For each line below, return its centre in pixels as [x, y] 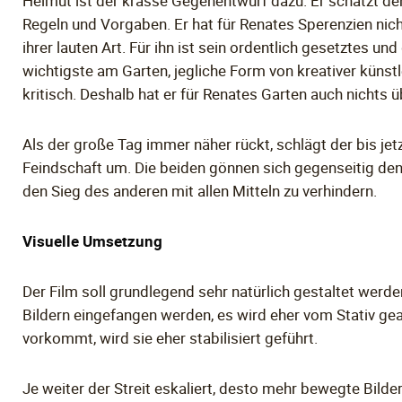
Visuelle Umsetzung [93, 241]
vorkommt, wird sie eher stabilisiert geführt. [170, 338]
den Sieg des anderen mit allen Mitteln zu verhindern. [200, 191]
